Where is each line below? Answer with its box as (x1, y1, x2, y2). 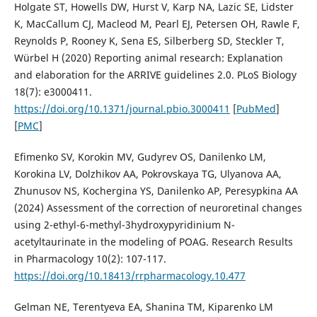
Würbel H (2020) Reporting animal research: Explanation (13, 51, 283, 65)
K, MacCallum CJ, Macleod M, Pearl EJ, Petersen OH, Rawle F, (13, 17, 300, 31)
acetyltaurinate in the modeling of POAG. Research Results (13, 235, 293, 249)
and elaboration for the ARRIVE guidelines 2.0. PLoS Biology (13, 68, 296, 82)
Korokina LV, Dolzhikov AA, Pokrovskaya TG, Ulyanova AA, (13, 167, 282, 181)
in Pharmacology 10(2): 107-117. (13, 252, 166, 266)
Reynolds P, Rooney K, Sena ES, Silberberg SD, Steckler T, (13, 34, 284, 48)
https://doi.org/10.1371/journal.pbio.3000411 (13, 102, 230, 116)
